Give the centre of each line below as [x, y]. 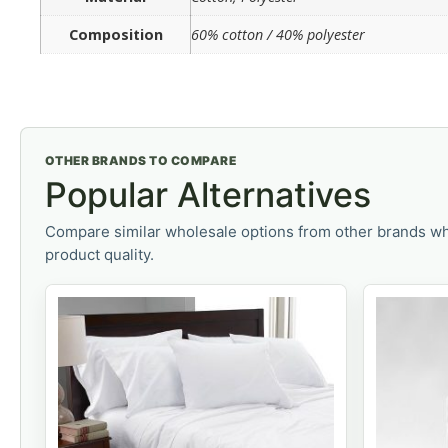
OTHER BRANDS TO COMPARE [141, 161]
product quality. [99, 255]
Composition [115, 35]
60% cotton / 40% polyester [278, 35]
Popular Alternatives [208, 195]
